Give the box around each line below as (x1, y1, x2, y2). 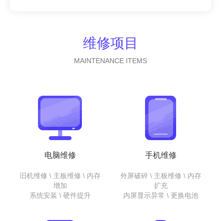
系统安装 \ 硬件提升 (30, 191, 91, 199)
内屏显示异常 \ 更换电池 (123, 191, 198, 199)
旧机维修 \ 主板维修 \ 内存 (20, 172, 101, 180)
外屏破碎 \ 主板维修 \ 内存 (120, 172, 201, 180)
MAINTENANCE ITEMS (74, 57, 147, 65)
